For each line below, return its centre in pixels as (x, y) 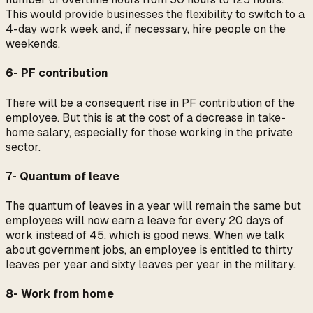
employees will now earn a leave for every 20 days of (145, 221)
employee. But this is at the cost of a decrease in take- (146, 117)
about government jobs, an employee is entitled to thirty (149, 250)
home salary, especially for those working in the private (149, 132)
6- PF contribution (57, 73)
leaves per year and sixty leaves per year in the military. (151, 265)
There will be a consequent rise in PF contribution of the (150, 103)
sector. (23, 147)
